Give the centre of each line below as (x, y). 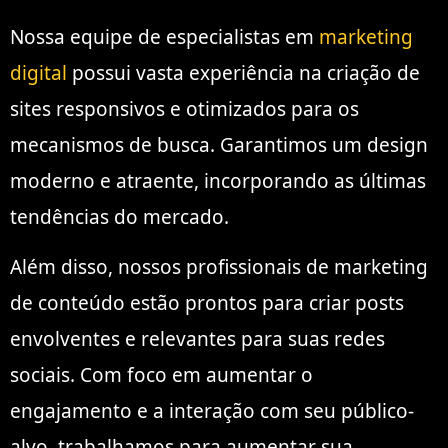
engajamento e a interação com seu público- (212, 411)
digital (38, 73)
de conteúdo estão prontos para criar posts (207, 303)
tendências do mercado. (119, 217)
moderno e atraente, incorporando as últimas (218, 181)
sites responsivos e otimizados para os (184, 109)
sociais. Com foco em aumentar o (161, 375)
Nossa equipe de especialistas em (164, 37)
